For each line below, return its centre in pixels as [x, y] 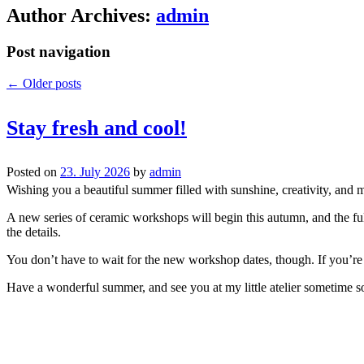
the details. [34, 232]
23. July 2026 [95, 171]
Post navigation [58, 52]
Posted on [33, 171]
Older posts [50, 83]
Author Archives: [81, 16]
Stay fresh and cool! [97, 128]
